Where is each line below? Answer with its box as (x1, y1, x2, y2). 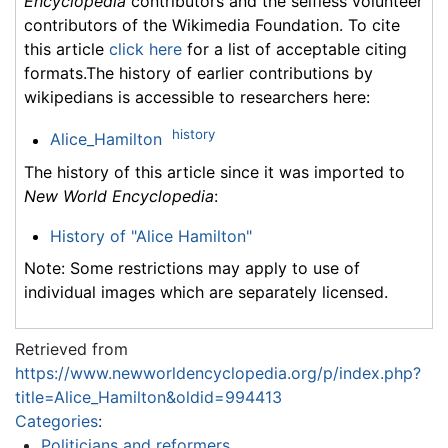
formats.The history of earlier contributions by (24, 63, 373, 84)
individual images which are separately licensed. (24, 281, 388, 302)
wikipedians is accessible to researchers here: (24, 87, 370, 108)
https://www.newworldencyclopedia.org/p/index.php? (15, 362, 421, 383)
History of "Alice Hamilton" (49, 225, 252, 246)
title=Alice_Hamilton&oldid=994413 (15, 386, 282, 407)
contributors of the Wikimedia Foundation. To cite (24, 15, 400, 36)
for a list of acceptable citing (182, 39, 407, 60)
